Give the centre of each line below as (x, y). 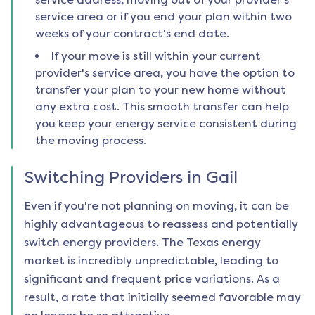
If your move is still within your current (156, 56)
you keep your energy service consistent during (166, 124)
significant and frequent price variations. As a (152, 279)
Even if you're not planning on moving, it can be (156, 206)
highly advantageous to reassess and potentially (161, 224)
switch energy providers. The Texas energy (142, 243)
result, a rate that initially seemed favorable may (162, 297)
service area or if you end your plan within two (163, 17)
